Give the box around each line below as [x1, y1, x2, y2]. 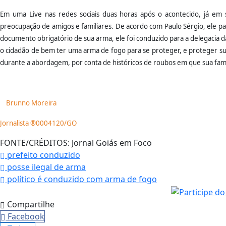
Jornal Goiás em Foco [70, 137, 152, 149]
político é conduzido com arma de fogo [5, 174, 157, 185]
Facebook [8, 210, 44, 222]
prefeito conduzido [5, 149, 80, 161]
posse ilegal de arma [5, 161, 86, 173]
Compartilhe [5, 198, 54, 210]
